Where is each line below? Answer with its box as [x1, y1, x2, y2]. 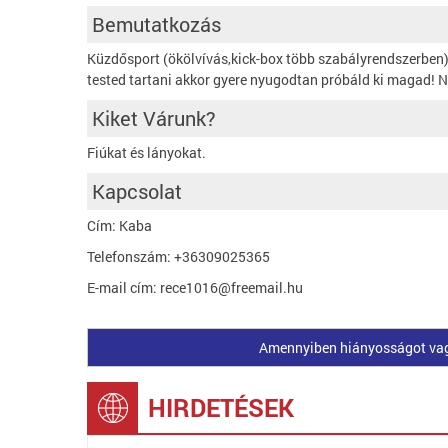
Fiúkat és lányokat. [87, 143, 206, 162]
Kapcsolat [92, 178, 182, 204]
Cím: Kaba [87, 216, 152, 235]
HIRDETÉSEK [148, 391, 294, 424]
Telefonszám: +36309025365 [87, 247, 270, 266]
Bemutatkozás [92, 11, 221, 37]
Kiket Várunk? [92, 105, 216, 131]
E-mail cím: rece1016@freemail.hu [87, 278, 303, 297]
